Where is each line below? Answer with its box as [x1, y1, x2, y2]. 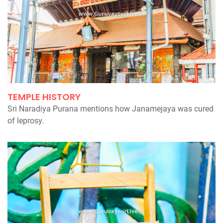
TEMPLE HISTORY [7, 91, 81, 104]
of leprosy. [7, 116, 44, 126]
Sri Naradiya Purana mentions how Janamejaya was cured [7, 104, 214, 114]
